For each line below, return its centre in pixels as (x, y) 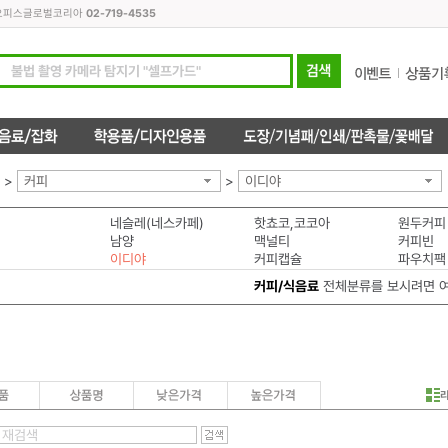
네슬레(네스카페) (156, 223)
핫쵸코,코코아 (291, 223)
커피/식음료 (286, 286)
